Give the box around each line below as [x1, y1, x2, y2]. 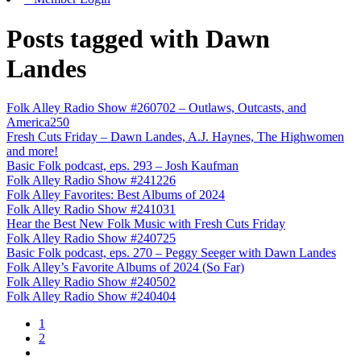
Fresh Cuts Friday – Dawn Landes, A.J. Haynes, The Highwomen [6, 130, 344, 144]
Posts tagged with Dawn [6, 23, 270, 53]
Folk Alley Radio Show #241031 [6, 202, 176, 217]
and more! [6, 144, 58, 159]
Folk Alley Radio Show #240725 [6, 231, 176, 246]
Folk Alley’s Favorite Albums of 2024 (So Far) [6, 260, 244, 275]
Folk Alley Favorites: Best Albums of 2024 [6, 188, 225, 202]
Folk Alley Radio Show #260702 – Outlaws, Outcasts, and [6, 101, 306, 115]
